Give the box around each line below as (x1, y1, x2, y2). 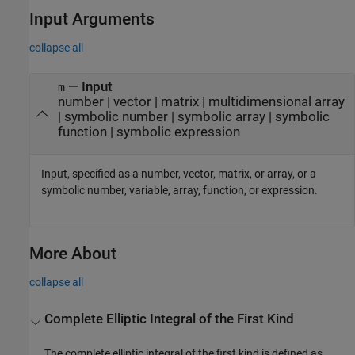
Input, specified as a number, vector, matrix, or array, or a (41, 167, 316, 181)
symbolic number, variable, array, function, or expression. (41, 184, 318, 197)
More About (29, 244, 116, 264)
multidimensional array (208, 94, 345, 109)
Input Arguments (29, 9, 155, 29)
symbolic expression (116, 124, 240, 139)
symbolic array (177, 109, 265, 124)
